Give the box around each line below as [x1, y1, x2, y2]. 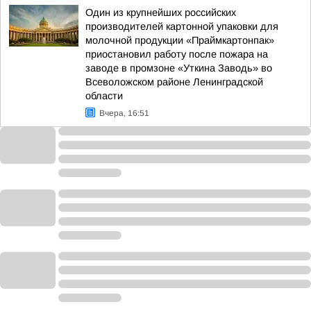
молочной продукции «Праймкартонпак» [85, 35, 274, 46]
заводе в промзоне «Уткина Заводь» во [85, 62, 272, 74]
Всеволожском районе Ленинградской [85, 76, 263, 87]
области [85, 90, 123, 101]
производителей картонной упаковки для [85, 21, 278, 32]
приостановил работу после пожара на [85, 49, 268, 60]
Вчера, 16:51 [99, 108, 149, 118]
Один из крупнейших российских [85, 7, 236, 18]
